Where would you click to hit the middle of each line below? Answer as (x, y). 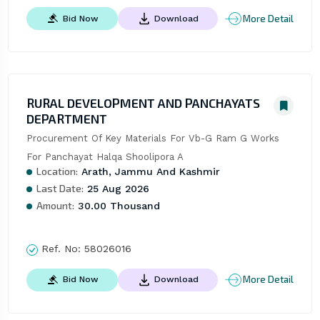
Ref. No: (61, 249)
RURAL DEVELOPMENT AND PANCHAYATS (143, 103)
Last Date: (60, 189)
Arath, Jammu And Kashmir (149, 172)
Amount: (55, 206)
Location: (57, 171)
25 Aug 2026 (116, 189)
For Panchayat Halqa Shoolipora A (105, 157)
